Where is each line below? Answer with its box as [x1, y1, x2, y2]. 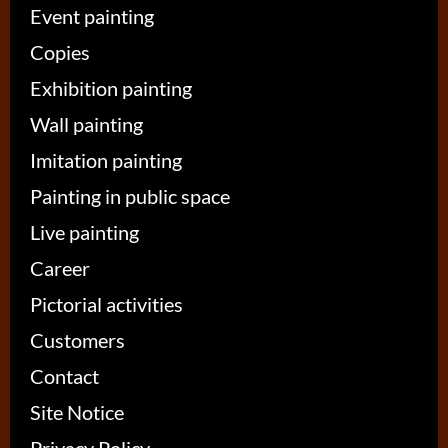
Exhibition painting [30, 76, 192, 101]
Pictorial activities [30, 292, 183, 317]
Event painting [30, 4, 154, 29]
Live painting [30, 220, 139, 245]
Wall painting [30, 112, 143, 137]
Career [30, 256, 90, 281]
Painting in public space [30, 184, 230, 209]
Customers [30, 328, 125, 353]
